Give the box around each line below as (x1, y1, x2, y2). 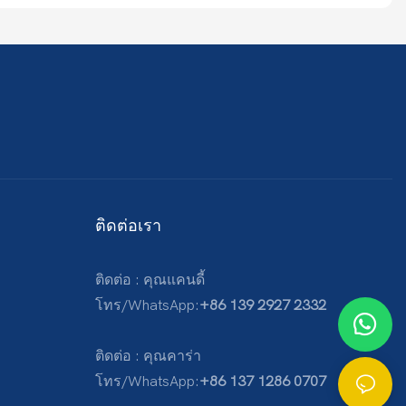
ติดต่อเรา (94, 215, 161, 234)
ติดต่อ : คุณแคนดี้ (94, 272, 205, 289)
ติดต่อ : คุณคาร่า (94, 348, 201, 365)
